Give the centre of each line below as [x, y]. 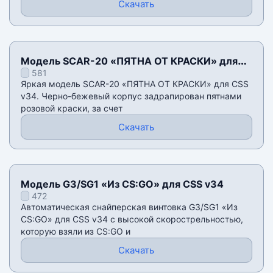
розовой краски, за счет [71, 108]
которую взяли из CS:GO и [75, 232]
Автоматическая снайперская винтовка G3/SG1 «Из [129, 207]
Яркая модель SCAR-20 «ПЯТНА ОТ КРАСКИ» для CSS [134, 84]
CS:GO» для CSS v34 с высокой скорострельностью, [132, 219]
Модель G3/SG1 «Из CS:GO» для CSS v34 [122, 184]
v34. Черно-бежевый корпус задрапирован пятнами [131, 96]
